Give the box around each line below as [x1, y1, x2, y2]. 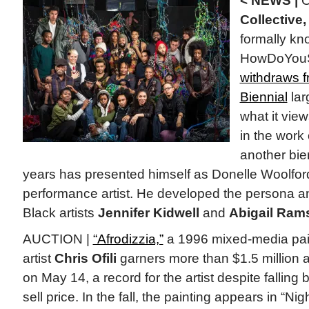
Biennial [239, 90, 288, 105]
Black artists [22, 206, 98, 221]
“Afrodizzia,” [92, 232, 163, 247]
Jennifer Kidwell [97, 206, 199, 221]
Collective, [239, 12, 306, 28]
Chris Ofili [54, 251, 117, 266]
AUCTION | [22, 232, 93, 247]
